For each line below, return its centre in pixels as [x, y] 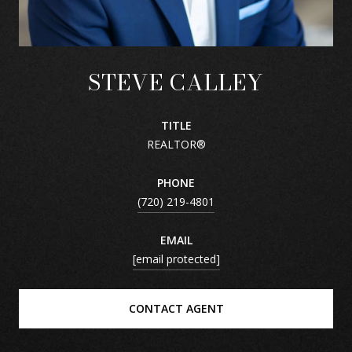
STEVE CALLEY [176, 82]
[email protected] [176, 258]
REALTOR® [176, 144]
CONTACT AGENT [176, 308]
